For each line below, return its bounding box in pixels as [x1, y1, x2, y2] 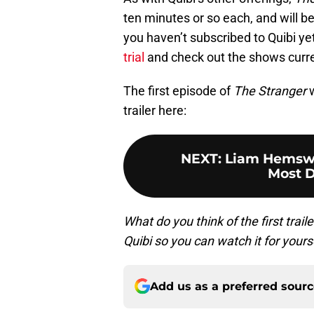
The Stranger [233, 83, 306, 98]
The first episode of [123, 83, 233, 98]
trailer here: [123, 102, 186, 118]
